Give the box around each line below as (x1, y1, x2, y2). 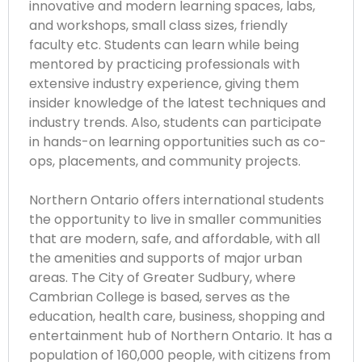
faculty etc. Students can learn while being (29, 36, 299, 55)
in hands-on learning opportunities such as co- (29, 133, 326, 152)
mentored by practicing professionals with (29, 55, 300, 74)
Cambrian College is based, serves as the (29, 288, 290, 307)
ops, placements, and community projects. (29, 152, 301, 171)
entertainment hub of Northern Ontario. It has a (29, 326, 332, 346)
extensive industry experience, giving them (29, 74, 299, 94)
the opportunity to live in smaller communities (29, 210, 322, 229)
